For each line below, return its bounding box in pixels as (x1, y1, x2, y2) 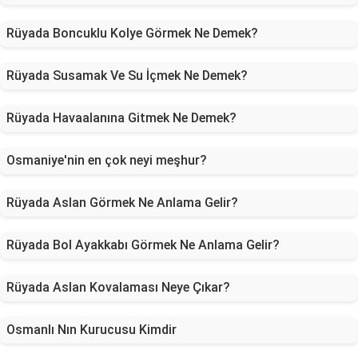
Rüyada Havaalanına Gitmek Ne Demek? (6, 110, 237, 125)
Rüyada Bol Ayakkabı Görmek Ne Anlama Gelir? (6, 237, 280, 253)
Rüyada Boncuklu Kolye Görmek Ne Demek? (6, 26, 258, 41)
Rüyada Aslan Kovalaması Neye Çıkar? (6, 280, 230, 295)
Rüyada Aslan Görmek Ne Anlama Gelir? (6, 195, 238, 210)
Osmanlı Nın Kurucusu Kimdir (6, 322, 177, 337)
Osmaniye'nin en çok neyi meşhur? (6, 153, 207, 168)
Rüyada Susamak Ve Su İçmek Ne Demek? (6, 68, 248, 83)
